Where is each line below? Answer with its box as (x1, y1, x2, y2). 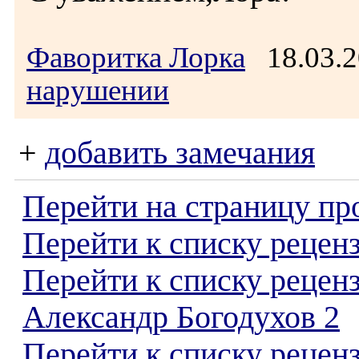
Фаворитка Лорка (26, 41, 245, 74)
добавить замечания (45, 135, 315, 171)
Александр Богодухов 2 (22, 300, 340, 335)
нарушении (26, 74, 169, 107)
